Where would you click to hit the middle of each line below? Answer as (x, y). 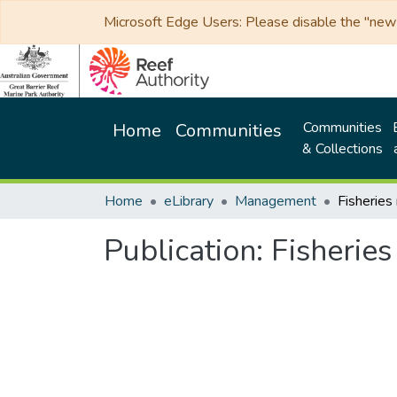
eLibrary (189, 201)
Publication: (187, 251)
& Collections (342, 149)
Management (276, 201)
